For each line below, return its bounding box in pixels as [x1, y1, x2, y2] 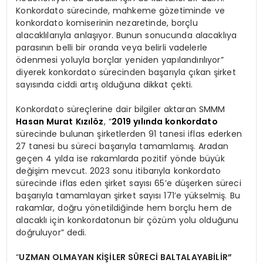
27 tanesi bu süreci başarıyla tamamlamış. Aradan [16, 140, 228, 152]
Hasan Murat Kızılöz [16, 115, 104, 127]
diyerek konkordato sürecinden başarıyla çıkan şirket [16, 66, 236, 78]
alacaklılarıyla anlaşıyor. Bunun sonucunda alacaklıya [16, 29, 237, 41]
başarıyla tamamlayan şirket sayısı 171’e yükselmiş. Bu [16, 189, 240, 201]
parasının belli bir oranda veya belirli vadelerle [16, 41, 208, 53]
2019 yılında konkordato [111, 115, 218, 127]
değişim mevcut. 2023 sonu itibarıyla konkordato [16, 164, 221, 177]
